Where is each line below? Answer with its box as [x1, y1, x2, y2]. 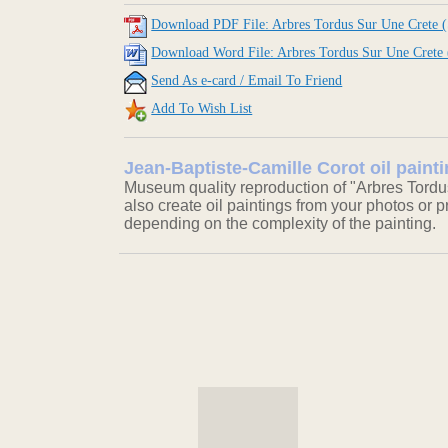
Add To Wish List [151, 101, 253, 117]
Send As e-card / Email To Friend [151, 73, 343, 89]
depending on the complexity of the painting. [124, 215, 437, 233]
